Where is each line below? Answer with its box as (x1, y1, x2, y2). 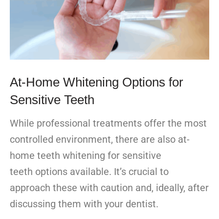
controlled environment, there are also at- (10, 133, 190, 145)
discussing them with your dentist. (10, 197, 158, 210)
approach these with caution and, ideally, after (10, 181, 209, 194)
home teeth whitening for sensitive (10, 149, 161, 161)
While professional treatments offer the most (10, 117, 207, 129)
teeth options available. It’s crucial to (10, 165, 169, 177)
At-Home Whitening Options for (10, 74, 183, 89)
